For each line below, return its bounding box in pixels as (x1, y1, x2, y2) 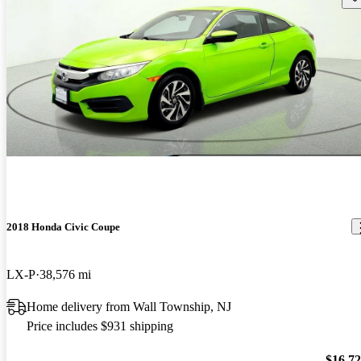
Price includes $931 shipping (27, 318, 173, 333)
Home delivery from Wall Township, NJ (27, 299, 231, 313)
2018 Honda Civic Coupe (6, 220, 120, 233)
